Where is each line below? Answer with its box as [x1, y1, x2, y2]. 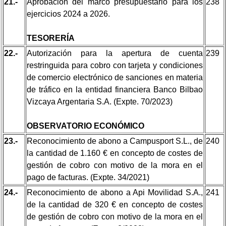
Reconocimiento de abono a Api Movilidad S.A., [27, 188, 203, 197]
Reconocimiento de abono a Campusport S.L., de [27, 136, 203, 145]
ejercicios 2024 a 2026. [27, 9, 110, 18]
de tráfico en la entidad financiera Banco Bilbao [27, 85, 203, 94]
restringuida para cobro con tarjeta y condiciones [27, 61, 203, 70]
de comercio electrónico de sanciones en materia [27, 73, 203, 82]
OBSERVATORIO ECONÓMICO [27, 121, 144, 130]
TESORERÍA [27, 33, 75, 42]
